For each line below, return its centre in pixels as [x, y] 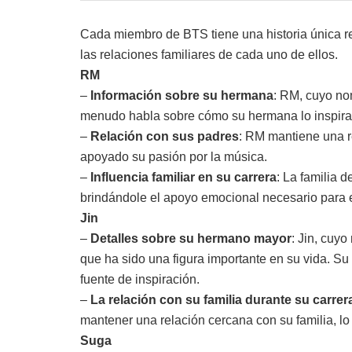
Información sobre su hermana [182, 95]
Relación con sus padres [165, 136]
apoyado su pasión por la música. [174, 156]
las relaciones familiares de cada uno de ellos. [209, 54]
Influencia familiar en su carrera [183, 177]
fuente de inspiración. [140, 279]
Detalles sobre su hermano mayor [191, 238]
